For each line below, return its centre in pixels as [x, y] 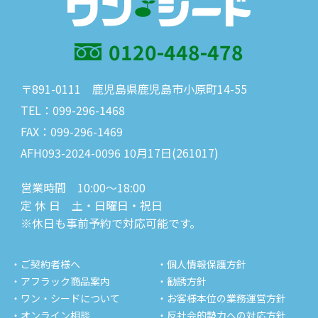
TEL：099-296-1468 [73, 110]
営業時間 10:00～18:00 [83, 188]
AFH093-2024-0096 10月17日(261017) [120, 153]
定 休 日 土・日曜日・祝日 [92, 205]
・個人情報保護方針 [202, 264]
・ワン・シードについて [65, 298]
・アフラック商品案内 [60, 281]
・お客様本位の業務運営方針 [221, 298]
